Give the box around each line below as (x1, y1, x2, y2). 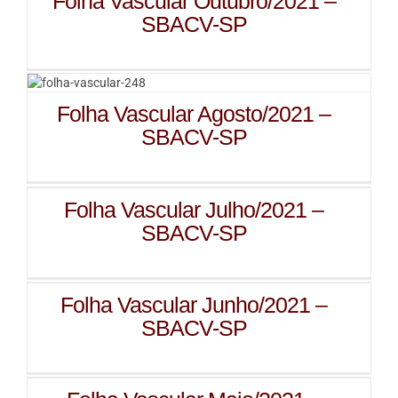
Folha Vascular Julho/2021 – (64, 197, 324, 222)
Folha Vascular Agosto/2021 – (57, 101, 331, 126)
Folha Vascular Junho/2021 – (60, 292, 328, 317)
